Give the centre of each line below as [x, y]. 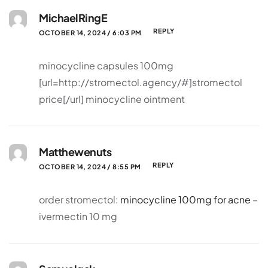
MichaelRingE [73, 18]
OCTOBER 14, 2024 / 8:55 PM [90, 166]
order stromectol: [80, 200]
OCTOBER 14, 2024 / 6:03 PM [90, 32]
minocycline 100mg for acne [185, 200]
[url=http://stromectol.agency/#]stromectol [141, 83]
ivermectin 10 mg [78, 217]
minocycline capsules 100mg [106, 66]
